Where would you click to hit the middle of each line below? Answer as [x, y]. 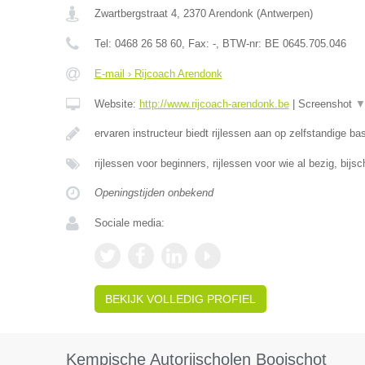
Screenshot [326, 104]
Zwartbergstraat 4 [135, 13]
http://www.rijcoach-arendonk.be [214, 104]
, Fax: [197, 44]
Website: [117, 104]
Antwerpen [284, 13]
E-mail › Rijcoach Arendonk [158, 74]
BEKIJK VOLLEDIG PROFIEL [180, 299]
